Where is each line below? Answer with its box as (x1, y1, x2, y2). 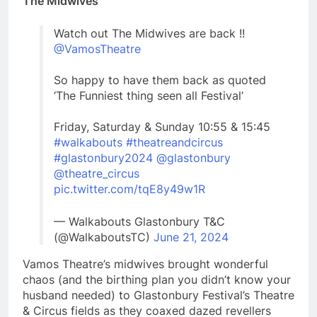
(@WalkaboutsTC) (54, 230, 154, 245)
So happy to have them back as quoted (54, 73, 266, 88)
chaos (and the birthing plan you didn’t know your (23, 272, 291, 287)
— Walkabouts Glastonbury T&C (54, 214, 225, 229)
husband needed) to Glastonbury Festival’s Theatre (23, 288, 294, 303)
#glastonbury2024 (54, 151, 153, 166)
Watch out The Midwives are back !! (54, 26, 245, 41)
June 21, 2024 (154, 230, 229, 245)
